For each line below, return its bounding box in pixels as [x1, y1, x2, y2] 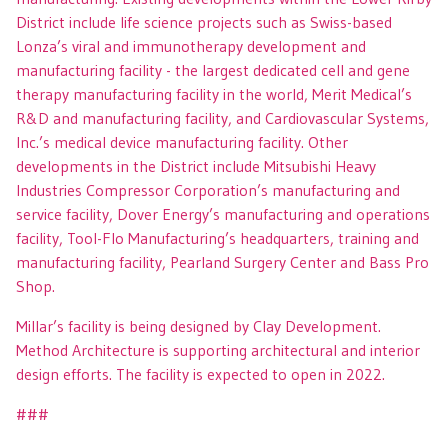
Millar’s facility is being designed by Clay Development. [16, 315, 381, 336]
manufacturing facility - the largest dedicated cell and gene [16, 59, 410, 80]
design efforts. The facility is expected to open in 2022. [16, 363, 385, 384]
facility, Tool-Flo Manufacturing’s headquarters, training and [16, 227, 419, 248]
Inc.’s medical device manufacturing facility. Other [16, 131, 348, 152]
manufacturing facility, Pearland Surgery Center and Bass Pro [16, 251, 429, 272]
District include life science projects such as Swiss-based [16, 11, 392, 32]
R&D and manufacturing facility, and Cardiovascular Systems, [16, 107, 429, 128]
